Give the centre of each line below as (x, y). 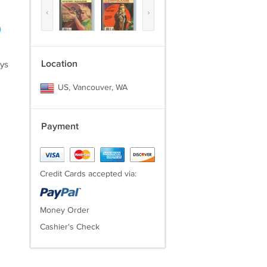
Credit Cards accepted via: (88, 174)
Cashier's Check (69, 227)
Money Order (64, 210)
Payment (60, 127)
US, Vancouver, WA (91, 88)
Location (59, 64)
